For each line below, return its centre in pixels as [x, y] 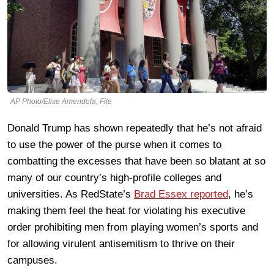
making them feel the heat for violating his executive [126, 210]
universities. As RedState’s [71, 194]
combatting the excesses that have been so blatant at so [136, 161]
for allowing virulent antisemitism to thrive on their [121, 243]
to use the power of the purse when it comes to [114, 144]
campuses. [32, 260]
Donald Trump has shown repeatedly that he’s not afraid [135, 128]
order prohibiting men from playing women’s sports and [133, 227]
